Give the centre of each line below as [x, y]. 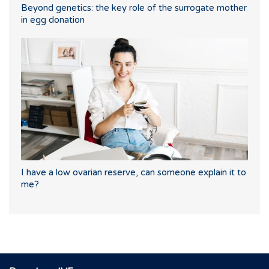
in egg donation [53, 20]
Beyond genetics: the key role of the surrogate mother [134, 8]
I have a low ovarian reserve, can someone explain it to [134, 173]
